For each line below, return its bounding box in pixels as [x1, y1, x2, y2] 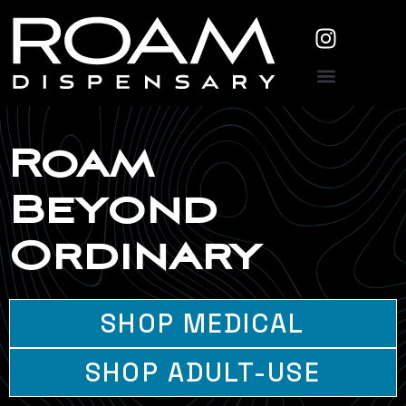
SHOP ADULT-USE [85, 356, 321, 390]
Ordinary [9, 235, 261, 282]
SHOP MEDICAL [101, 307, 305, 341]
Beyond [9, 188, 217, 236]
